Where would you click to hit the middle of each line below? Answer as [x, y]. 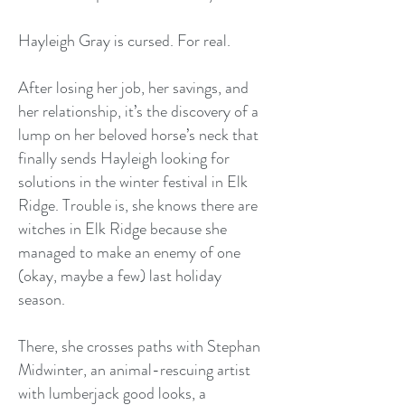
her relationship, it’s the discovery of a [138, 111]
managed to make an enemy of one [129, 252]
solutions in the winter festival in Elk [133, 182]
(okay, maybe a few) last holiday [120, 276]
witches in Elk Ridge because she [122, 229]
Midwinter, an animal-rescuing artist [134, 370]
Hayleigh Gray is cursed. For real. [124, 41]
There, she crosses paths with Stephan [139, 346]
